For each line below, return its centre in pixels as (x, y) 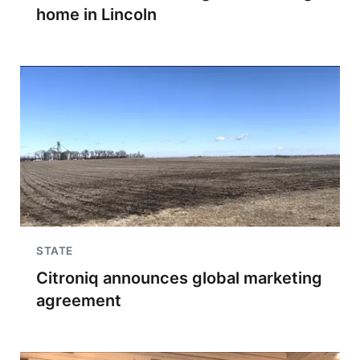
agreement (79, 301)
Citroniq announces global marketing (179, 278)
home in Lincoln (96, 14)
